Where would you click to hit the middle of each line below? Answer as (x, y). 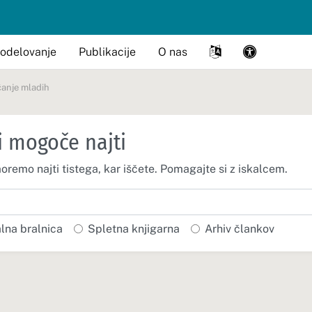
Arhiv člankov (240, 229)
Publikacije (107, 52)
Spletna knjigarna (134, 229)
